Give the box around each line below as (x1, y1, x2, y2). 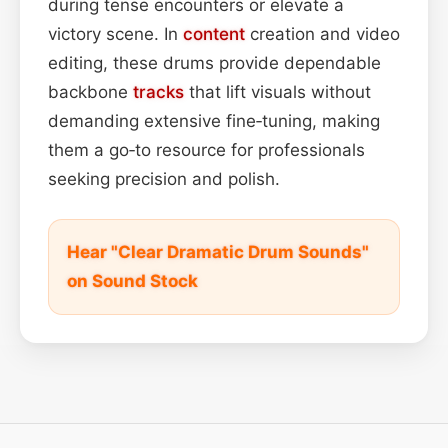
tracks (133, 81, 184, 102)
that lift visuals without (184, 81, 371, 102)
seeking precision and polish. (48, 168, 280, 189)
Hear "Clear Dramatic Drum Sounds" (67, 241, 369, 262)
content (183, 23, 245, 44)
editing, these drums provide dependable (48, 52, 381, 73)
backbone (48, 81, 133, 102)
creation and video (245, 23, 400, 44)
